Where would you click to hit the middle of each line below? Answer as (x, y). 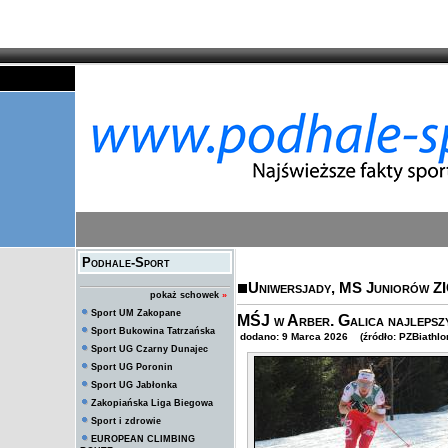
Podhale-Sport (126, 262)
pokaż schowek (184, 295)
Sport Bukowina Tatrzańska (153, 331)
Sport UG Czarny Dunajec (149, 349)
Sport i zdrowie (126, 421)
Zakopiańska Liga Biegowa (152, 403)
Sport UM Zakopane (136, 313)
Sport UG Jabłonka (134, 385)
